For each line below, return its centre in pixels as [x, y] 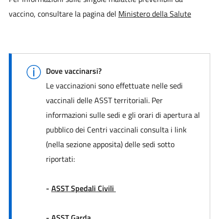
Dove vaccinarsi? [74, 71]
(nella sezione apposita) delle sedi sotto [110, 144]
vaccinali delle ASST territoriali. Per [104, 100]
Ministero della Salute [154, 13]
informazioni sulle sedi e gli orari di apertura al [123, 115]
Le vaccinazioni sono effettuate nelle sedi [114, 85]
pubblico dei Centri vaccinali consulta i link [116, 129]
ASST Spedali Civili [83, 188]
